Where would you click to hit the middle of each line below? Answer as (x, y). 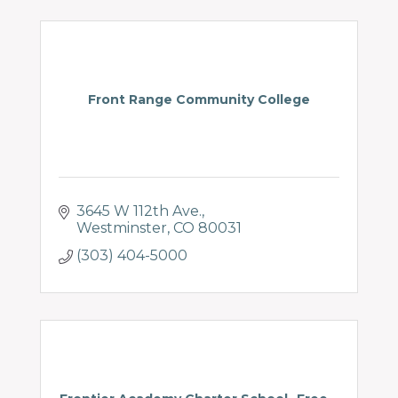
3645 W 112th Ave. (139, 211)
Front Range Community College (199, 99)
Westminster (122, 228)
